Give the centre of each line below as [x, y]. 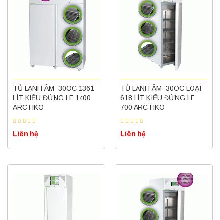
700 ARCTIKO [142, 107]
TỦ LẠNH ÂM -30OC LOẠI [161, 88]
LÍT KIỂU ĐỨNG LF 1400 [52, 98]
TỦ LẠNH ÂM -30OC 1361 [54, 88]
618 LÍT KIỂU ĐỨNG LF [157, 98]
